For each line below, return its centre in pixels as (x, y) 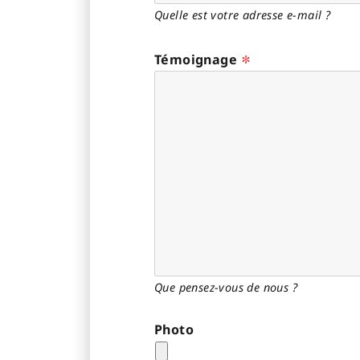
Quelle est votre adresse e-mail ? (243, 15)
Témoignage (196, 59)
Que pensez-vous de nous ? (226, 287)
